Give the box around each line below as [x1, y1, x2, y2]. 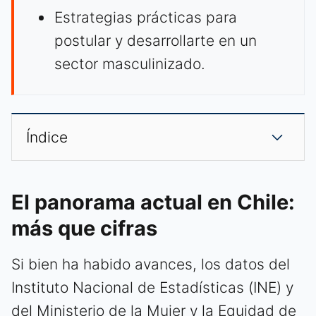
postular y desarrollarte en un [54, 32, 257, 50]
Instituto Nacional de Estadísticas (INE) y [11, 279, 293, 297]
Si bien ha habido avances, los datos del [11, 255, 290, 274]
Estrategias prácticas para [54, 8, 237, 27]
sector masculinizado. [54, 55, 205, 73]
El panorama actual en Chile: [11, 190, 295, 215]
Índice [26, 128, 68, 147]
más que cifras [11, 216, 157, 241]
